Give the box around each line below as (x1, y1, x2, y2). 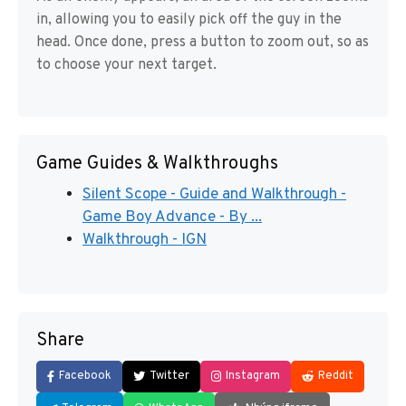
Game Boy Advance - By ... (82, 208, 262, 228)
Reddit (318, 368, 353, 383)
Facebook (59, 368, 111, 383)
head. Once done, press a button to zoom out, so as (36, 34, 369, 53)
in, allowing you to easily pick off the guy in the (36, 11, 342, 30)
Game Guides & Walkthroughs (36, 152, 278, 177)
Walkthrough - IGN (82, 230, 207, 251)
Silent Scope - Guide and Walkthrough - (82, 185, 346, 206)
